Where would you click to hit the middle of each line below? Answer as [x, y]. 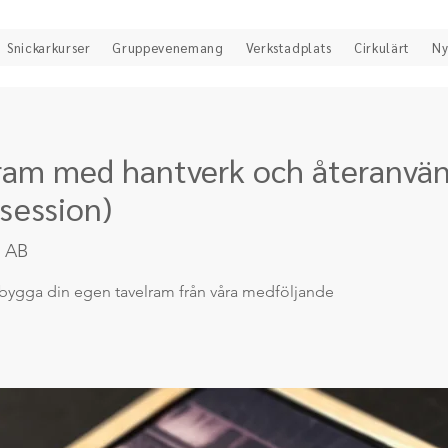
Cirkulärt [382, 47]
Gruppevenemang [168, 47]
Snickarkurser [49, 47]
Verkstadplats [289, 47]
